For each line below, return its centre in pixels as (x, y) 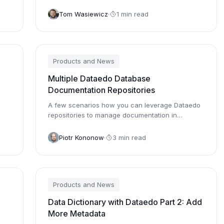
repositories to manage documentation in (113, 115)
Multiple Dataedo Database (99, 78)
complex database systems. (92, 125)
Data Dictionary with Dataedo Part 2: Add (125, 202)
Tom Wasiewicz (84, 14)
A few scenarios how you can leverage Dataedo (124, 105)
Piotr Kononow (82, 137)
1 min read (133, 14)
